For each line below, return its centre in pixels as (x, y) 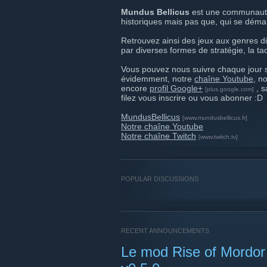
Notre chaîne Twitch (159, 136)
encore (135, 88)
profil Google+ (176, 88)
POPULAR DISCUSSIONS (160, 179)
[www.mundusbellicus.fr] (215, 118)
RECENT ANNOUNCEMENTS (165, 231)
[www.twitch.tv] (218, 137)
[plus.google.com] (229, 89)
